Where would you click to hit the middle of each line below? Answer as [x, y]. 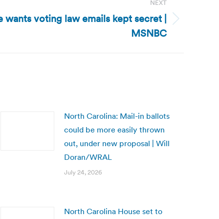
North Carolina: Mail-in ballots [117, 116]
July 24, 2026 [83, 172]
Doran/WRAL [88, 157]
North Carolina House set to [113, 211]
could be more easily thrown [114, 130]
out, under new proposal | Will [117, 143]
